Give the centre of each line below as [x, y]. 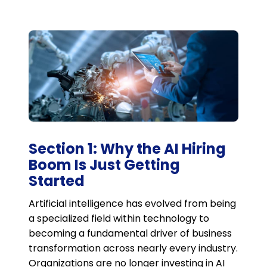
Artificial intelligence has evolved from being [132, 204]
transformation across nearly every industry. [133, 249]
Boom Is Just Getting [104, 165]
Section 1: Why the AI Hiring [127, 149]
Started [57, 181]
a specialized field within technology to [119, 219]
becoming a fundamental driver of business [130, 234]
